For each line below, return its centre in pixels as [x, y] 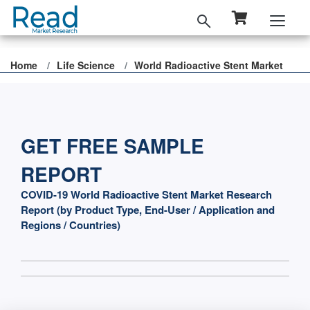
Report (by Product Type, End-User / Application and [148, 210]
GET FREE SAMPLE [112, 146]
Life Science [86, 65]
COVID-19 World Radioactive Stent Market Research [146, 194]
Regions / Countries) [71, 225]
